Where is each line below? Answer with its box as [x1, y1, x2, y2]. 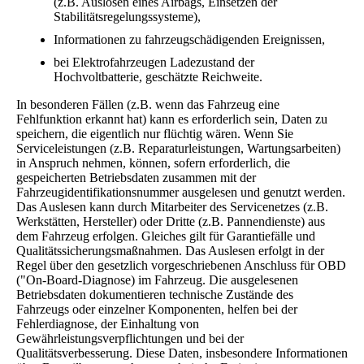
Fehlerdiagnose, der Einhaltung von [16, 316, 199, 331]
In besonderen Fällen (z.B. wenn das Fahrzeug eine [16, 97, 279, 111]
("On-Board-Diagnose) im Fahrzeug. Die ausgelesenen [16, 272, 298, 287]
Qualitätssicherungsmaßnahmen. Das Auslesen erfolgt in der [16, 243, 324, 258]
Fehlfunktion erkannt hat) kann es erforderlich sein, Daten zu [16, 111, 327, 126]
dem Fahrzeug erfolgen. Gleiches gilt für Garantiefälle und [16, 228, 315, 243]
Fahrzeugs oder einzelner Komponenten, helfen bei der [16, 301, 297, 316]
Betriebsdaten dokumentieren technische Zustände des [16, 287, 293, 301]
